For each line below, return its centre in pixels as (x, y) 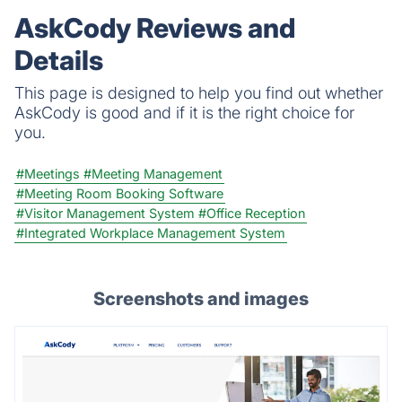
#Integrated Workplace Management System (151, 232)
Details (59, 60)
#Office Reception (252, 213)
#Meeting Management (153, 173)
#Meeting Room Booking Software (120, 193)
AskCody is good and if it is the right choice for (184, 112)
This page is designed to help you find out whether (199, 92)
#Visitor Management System (105, 213)
